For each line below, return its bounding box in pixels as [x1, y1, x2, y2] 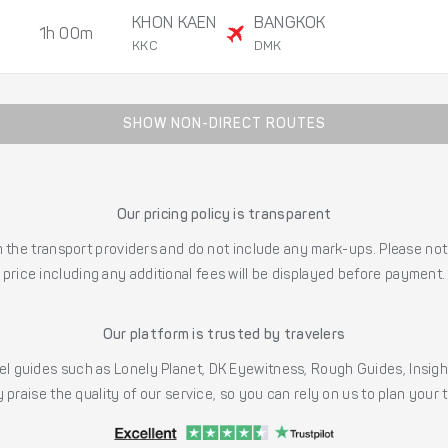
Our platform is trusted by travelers [102, 329, 346, 344]
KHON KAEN [132, 16, 217, 33]
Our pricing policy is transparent [116, 209, 332, 224]
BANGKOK [253, 16, 326, 33]
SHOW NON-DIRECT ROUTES [122, 118, 326, 133]
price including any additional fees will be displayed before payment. [2, 269, 446, 284]
